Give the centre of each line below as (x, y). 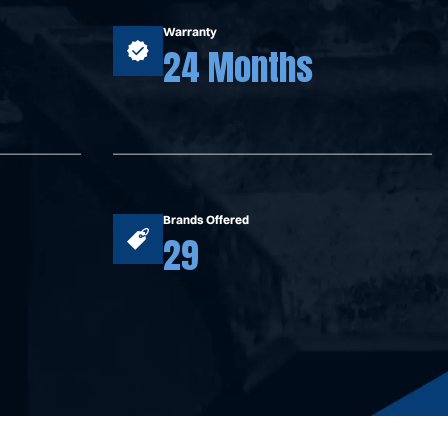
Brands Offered (206, 219)
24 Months (238, 67)
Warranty (190, 31)
